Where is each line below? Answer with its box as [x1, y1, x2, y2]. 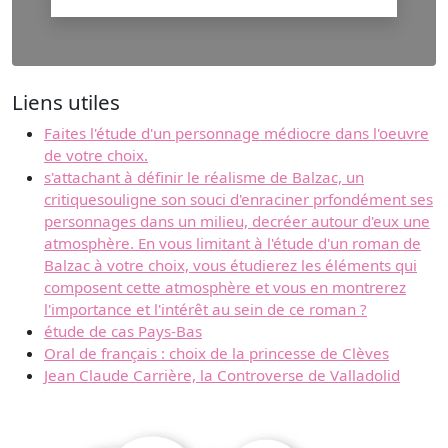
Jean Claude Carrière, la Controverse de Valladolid [44, 364, 400, 385]
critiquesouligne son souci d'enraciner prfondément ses [44, 188, 433, 209]
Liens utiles [12, 87, 120, 116]
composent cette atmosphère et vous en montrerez [44, 276, 406, 297]
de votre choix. [44, 144, 148, 165]
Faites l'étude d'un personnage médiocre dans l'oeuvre [44, 122, 429, 143]
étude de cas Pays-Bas [44, 320, 202, 341]
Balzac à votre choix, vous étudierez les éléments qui [44, 254, 417, 275]
